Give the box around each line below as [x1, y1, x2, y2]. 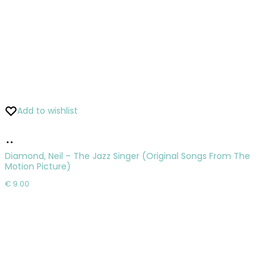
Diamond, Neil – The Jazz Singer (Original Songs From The [5, 149, 250, 162]
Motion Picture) [5, 160, 71, 172]
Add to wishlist [17, 104, 78, 117]
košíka [17, 167, 42, 180]
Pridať [17, 130, 41, 143]
